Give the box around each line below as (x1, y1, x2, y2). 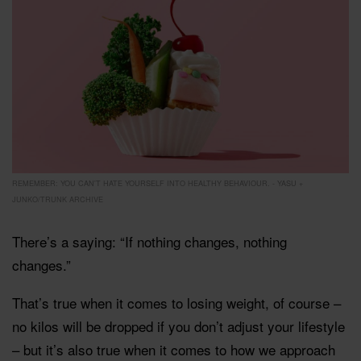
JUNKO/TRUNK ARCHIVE (12, 193, 103, 205)
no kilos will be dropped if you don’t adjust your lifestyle (12, 315, 345, 336)
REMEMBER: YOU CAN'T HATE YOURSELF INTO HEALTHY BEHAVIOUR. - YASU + (12, 177, 303, 189)
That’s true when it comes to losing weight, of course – (12, 292, 341, 313)
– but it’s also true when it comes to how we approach (12, 338, 335, 359)
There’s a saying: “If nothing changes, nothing (12, 230, 287, 251)
